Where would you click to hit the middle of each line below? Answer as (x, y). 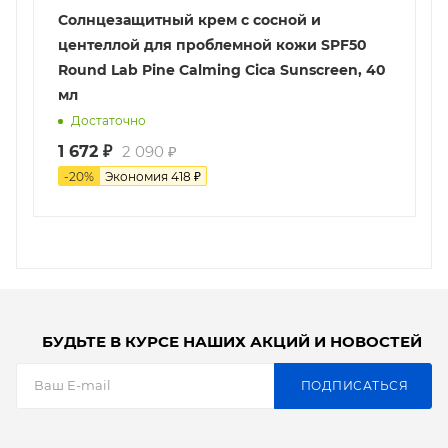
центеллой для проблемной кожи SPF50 (212, 44)
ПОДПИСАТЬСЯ (354, 386)
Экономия (138, 176)
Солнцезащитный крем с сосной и (189, 19)
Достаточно (108, 121)
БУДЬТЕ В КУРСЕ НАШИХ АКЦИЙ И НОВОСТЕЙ (232, 341)
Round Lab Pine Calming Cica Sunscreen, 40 (222, 69)
